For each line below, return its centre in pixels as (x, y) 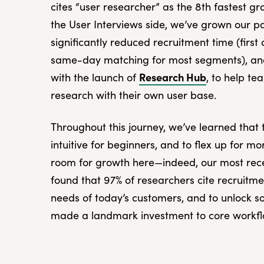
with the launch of (95, 77)
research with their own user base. (133, 95)
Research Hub (173, 77)
